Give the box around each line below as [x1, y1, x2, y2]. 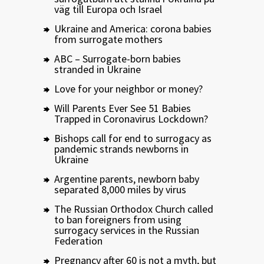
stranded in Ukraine [54, 62, 141, 76]
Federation [54, 233, 103, 247]
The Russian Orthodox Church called [54, 202, 213, 216]
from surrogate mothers [54, 32, 163, 46]
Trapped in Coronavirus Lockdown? [54, 111, 208, 126]
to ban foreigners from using [54, 212, 181, 226]
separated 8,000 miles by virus [54, 182, 186, 196]
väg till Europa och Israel [54, 2, 162, 16]
